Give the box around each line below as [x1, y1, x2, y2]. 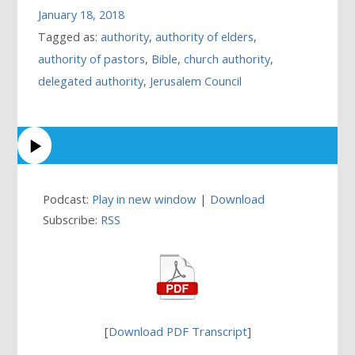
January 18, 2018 [38, 6, 125, 22]
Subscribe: [43, 212, 101, 228]
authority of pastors [38, 51, 146, 67]
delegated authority [38, 73, 144, 89]
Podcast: [43, 191, 93, 208]
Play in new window [92, 191, 197, 208]
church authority [184, 51, 271, 67]
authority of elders [155, 29, 254, 44]
